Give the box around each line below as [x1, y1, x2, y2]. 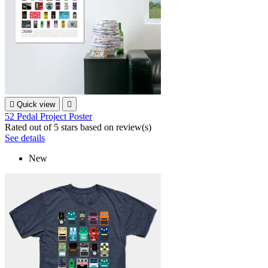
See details [5, 133, 45, 144]
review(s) [116, 122, 151, 133]
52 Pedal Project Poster [5, 111, 92, 122]
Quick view [17, 100, 55, 109]
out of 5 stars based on [29, 122, 116, 133]
